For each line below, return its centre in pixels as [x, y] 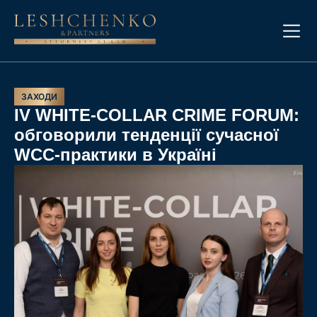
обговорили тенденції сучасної [146, 135]
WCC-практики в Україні [115, 155]
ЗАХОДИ [39, 97]
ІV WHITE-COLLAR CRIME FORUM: [157, 115]
